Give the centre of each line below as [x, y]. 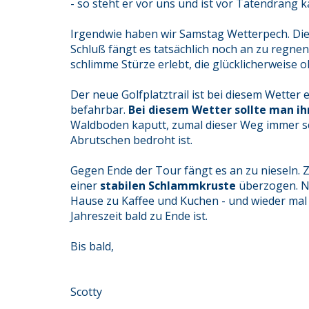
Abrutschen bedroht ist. [131, 140]
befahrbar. [99, 110]
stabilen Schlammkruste [168, 186]
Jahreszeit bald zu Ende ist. [139, 216]
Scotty [86, 292]
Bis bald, [92, 246]
